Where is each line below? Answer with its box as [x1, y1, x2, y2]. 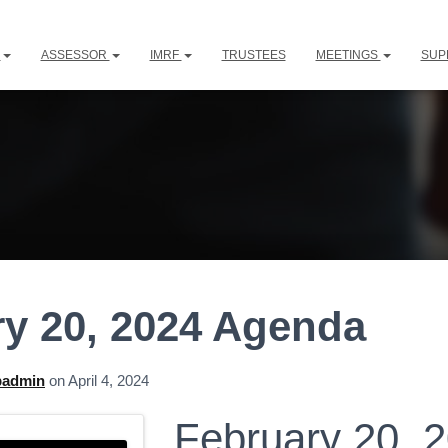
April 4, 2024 [68, 372, 149, 389]
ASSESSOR [40, 48, 110, 62]
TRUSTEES [221, 48, 286, 62]
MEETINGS [315, 48, 381, 62]
